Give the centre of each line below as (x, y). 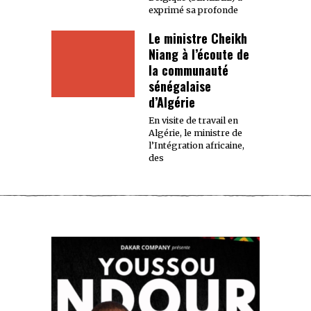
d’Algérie (172, 102)
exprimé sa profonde (193, 10)
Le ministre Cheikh (198, 38)
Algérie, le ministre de (195, 133)
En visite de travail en (193, 120)
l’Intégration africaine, (196, 145)
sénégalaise (180, 86)
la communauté (188, 70)
